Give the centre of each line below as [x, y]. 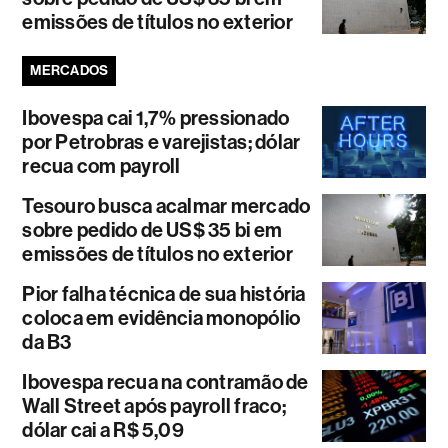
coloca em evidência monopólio [161, 317]
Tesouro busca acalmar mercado [166, 205]
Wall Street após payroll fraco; [154, 405]
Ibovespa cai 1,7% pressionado [156, 117]
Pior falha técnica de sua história [164, 293]
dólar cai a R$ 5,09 [103, 429]
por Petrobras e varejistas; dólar [161, 141]
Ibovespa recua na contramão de [165, 381]
